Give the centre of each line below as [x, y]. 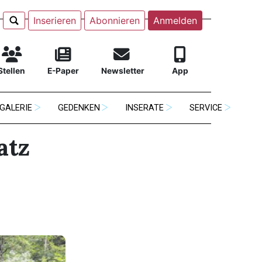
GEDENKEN [79, 108]
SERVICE [206, 108]
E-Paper [63, 71]
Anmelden [175, 20]
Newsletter [123, 71]
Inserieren [54, 20]
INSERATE [145, 108]
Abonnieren [114, 20]
